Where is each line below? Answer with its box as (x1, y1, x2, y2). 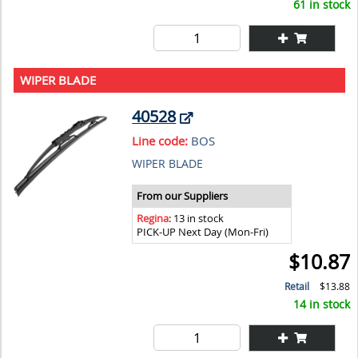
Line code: (132, 132, 189, 149)
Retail (284, 279, 310, 293)
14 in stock (293, 296, 351, 312)
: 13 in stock (169, 211, 225, 225)
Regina (137, 211, 169, 225)
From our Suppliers (137, 189, 229, 203)
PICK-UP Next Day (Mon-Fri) (137, 225, 269, 239)
